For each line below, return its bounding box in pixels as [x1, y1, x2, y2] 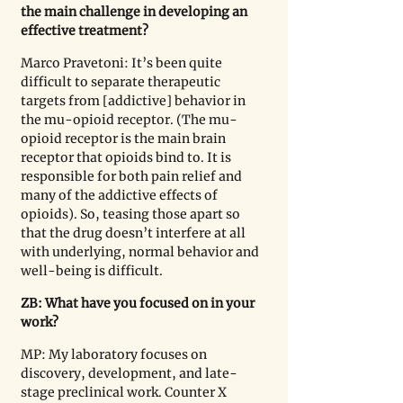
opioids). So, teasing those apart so [21, 206, 243, 222]
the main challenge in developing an [21, 4, 250, 20]
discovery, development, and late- [21, 365, 237, 381]
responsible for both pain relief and [21, 168, 245, 184]
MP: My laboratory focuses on [21, 346, 210, 363]
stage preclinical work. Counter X [21, 384, 229, 400]
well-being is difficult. [21, 263, 163, 279]
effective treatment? [21, 22, 148, 39]
